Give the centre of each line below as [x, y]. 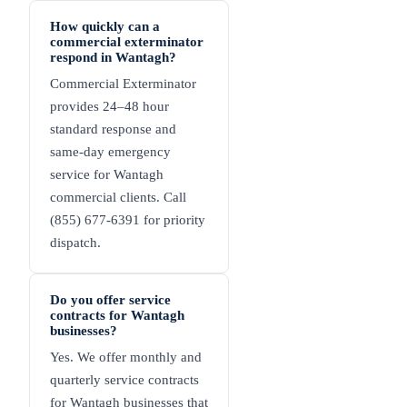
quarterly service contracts [124, 380]
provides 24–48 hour [109, 107]
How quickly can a [105, 27]
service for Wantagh [107, 175]
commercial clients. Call [118, 198]
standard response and [113, 129]
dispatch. [75, 243]
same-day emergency [110, 152]
